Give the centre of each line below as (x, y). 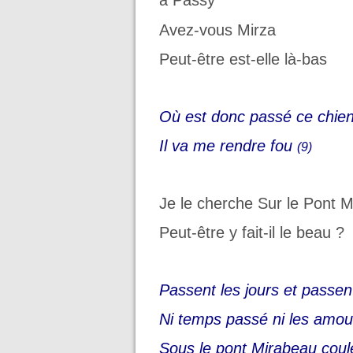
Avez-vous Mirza (217, 30)
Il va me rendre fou (228, 145)
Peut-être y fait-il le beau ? (252, 232)
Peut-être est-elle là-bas (243, 59)
